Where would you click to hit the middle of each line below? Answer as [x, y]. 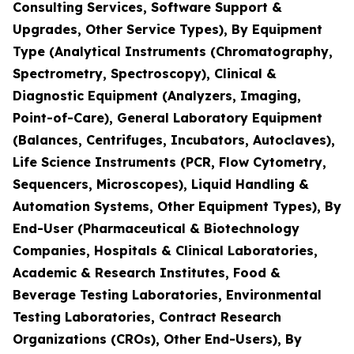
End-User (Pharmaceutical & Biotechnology [156, 228]
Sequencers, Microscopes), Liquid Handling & [161, 184]
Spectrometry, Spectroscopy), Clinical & [145, 73]
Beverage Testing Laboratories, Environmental [167, 295]
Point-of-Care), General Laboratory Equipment [168, 118]
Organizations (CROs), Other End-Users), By [157, 339]
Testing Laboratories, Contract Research [147, 317]
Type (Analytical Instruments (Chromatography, [173, 51]
